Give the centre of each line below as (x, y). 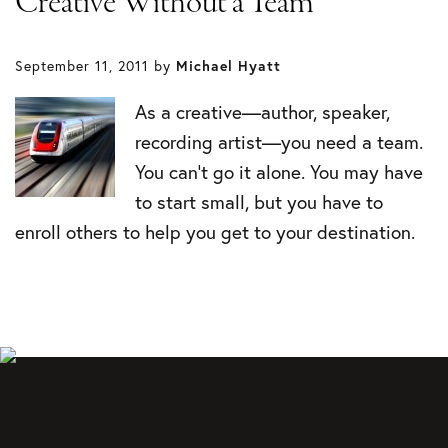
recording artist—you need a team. (279, 142)
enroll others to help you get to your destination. (215, 232)
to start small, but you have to (259, 202)
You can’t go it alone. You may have (279, 172)
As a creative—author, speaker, (262, 112)
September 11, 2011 (82, 66)
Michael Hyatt (228, 66)
